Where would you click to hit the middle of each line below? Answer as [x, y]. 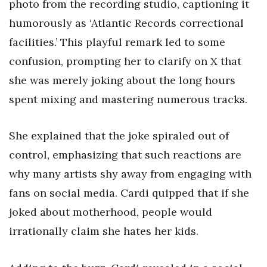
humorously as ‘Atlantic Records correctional [126, 23]
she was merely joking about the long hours [122, 80]
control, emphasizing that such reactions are [125, 155]
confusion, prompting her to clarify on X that [125, 61]
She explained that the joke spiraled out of [119, 136]
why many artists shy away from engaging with [130, 174]
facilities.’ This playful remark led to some [117, 42]
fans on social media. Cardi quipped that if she [129, 193]
